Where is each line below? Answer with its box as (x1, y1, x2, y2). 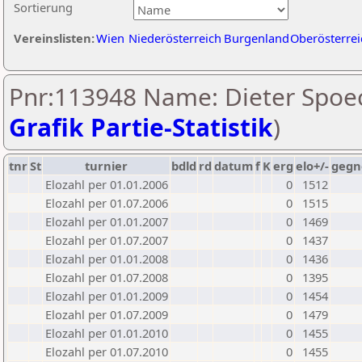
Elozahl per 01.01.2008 (45, 250, 168, 267)
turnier (85, 158, 128, 174)
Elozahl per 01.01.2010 (45, 325, 168, 341)
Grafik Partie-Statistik (9, 111, 273, 144)
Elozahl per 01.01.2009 (45, 288, 168, 304)
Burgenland (224, 30, 289, 46)
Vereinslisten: (14, 30, 95, 46)
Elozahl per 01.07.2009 (45, 306, 168, 322)
